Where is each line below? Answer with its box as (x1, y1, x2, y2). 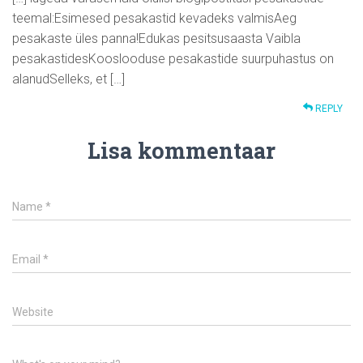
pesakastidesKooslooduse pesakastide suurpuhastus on (12, 51, 334, 67)
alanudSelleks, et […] (12, 71, 125, 88)
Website (12, 305, 53, 319)
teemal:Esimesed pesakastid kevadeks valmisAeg (12, 11, 297, 27)
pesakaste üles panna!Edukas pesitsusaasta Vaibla (12, 31, 301, 47)
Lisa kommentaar (88, 136, 275, 165)
